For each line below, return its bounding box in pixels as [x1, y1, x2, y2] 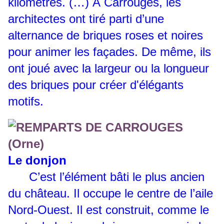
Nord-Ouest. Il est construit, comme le [8, 203, 209, 217]
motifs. [8, 94, 43, 108]
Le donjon [8, 153, 66, 167]
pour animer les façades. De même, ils [8, 45, 211, 59]
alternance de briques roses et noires [8, 28, 203, 42]
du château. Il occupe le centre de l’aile [8, 186, 213, 200]
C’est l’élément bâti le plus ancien [8, 170, 204, 184]
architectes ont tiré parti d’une [8, 12, 164, 26]
